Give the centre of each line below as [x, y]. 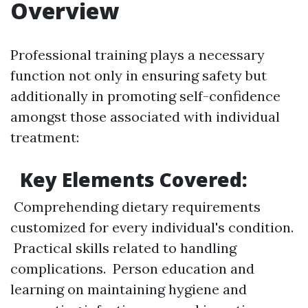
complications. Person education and [132, 268]
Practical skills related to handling [123, 247]
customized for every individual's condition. [152, 227]
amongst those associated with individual [145, 116]
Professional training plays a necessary [137, 54]
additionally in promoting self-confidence [145, 96]
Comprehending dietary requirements [135, 206]
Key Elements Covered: [131, 179]
